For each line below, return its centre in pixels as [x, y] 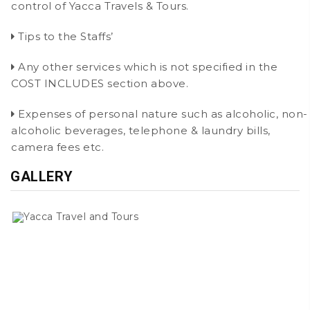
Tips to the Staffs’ [64, 36]
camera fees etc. [57, 147]
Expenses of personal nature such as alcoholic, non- [161, 113]
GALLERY [42, 177]
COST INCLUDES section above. [100, 83]
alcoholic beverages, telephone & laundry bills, [141, 130]
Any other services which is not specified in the [146, 66]
